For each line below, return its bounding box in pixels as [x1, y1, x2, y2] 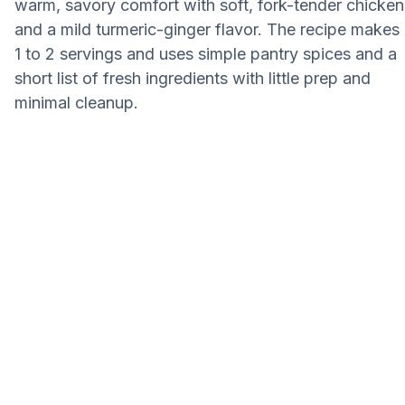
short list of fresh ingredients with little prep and [14, 69, 371, 88]
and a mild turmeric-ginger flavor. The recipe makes [14, 20, 400, 39]
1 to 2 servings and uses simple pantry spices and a [14, 44, 397, 63]
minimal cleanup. [14, 93, 138, 112]
